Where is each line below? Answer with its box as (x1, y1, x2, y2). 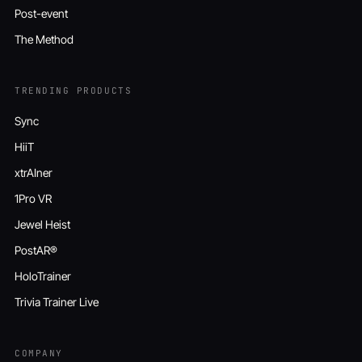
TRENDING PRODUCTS (15, 84, 133, 96)
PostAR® (15, 242, 57, 257)
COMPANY (15, 347, 63, 359)
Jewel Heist (15, 217, 70, 231)
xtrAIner (15, 165, 53, 179)
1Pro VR (15, 191, 52, 205)
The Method (15, 32, 74, 46)
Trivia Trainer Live (15, 294, 99, 309)
